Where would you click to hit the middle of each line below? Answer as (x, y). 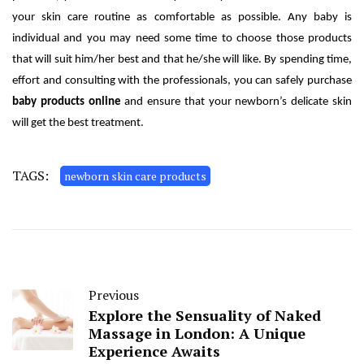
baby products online (69, 102)
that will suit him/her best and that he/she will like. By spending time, (182, 60)
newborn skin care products (135, 176)
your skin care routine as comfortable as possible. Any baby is (182, 18)
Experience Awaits (154, 351)
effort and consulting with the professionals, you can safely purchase (182, 81)
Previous (114, 295)
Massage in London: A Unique (197, 334)
